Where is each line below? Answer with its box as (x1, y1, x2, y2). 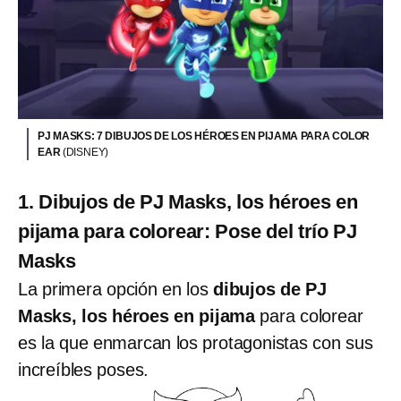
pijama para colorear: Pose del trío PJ (18, 220, 357, 243)
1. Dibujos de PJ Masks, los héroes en (18, 191, 358, 214)
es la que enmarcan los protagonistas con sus (18, 333, 373, 354)
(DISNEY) (62, 146, 109, 159)
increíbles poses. (18, 360, 149, 380)
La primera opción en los (18, 279, 213, 300)
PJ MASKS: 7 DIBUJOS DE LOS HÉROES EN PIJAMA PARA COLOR (38, 130, 371, 143)
